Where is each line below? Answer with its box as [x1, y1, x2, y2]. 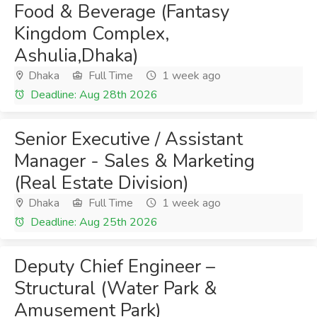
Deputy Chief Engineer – [14, 254, 215, 279]
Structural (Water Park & [14, 276, 217, 301]
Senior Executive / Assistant [14, 127, 243, 151]
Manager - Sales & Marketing [14, 149, 255, 173]
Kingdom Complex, [14, 21, 169, 46]
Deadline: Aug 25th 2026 [28, 214, 158, 230]
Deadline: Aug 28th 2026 [28, 87, 158, 103]
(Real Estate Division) [14, 171, 189, 195]
